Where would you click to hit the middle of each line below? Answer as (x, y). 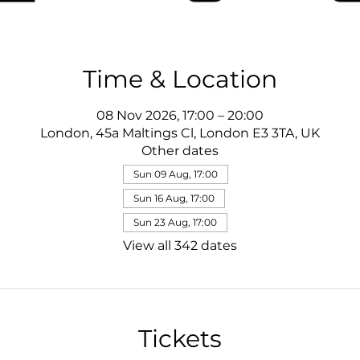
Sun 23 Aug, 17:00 (175, 222)
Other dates (180, 151)
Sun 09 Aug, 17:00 (176, 174)
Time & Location (180, 79)
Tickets (180, 339)
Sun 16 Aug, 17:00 (174, 198)
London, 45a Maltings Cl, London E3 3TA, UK (180, 133)
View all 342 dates (180, 245)
